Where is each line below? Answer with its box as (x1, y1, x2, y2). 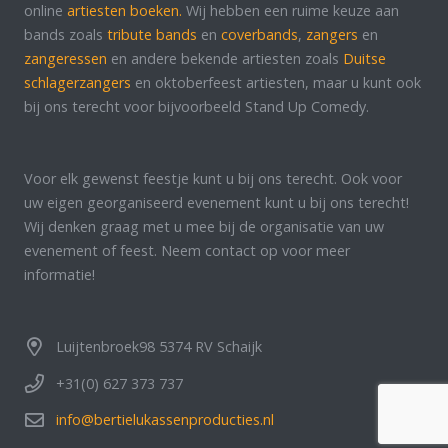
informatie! (24, 264, 95, 284)
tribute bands (107, 24, 197, 44)
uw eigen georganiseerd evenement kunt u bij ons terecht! (24, 192, 409, 212)
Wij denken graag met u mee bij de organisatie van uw (24, 216, 384, 236)
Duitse (343, 48, 386, 68)
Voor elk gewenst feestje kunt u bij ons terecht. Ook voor (24, 168, 402, 188)
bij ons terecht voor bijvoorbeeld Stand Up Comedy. (24, 96, 369, 116)
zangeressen (24, 48, 107, 68)
